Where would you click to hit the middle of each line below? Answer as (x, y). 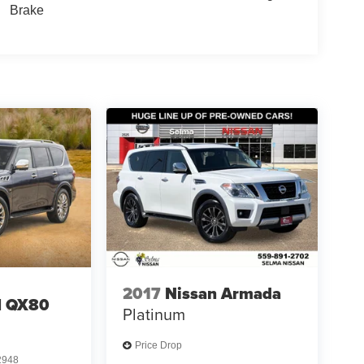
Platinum (154, 314)
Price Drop (158, 346)
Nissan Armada (223, 294)
